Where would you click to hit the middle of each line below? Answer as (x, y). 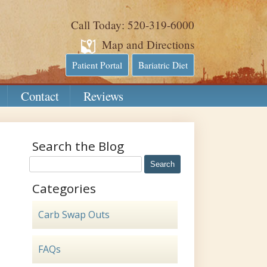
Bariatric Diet (163, 65)
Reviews (103, 96)
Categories (64, 188)
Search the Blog (78, 146)
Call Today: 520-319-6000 (133, 25)
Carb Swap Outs (74, 215)
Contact (40, 96)
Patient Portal (97, 65)
